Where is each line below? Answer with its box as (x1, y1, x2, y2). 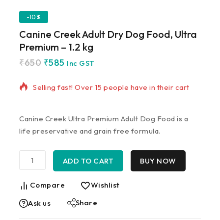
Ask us (28, 198, 51, 208)
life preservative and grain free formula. (19, 126, 161, 136)
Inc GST (67, 59, 95, 68)
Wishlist (90, 180, 120, 190)
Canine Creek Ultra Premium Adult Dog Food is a (19, 114, 188, 124)
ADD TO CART (62, 156, 114, 166)
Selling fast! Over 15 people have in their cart (33, 82, 190, 92)
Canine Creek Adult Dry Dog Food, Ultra (19, 28, 197, 41)
